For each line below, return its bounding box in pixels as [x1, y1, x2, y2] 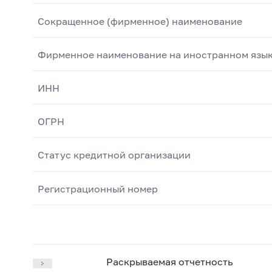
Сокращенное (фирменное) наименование [37, 15, 242, 27]
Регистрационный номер [37, 182, 158, 194]
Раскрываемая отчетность [106, 256, 233, 268]
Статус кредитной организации [37, 149, 191, 161]
